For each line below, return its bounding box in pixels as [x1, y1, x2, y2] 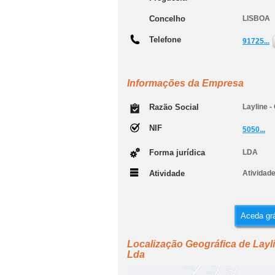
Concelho [149, 14, 185, 23]
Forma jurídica [149, 148, 205, 157]
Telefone [149, 35, 181, 44]
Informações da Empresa [127, 78, 244, 88]
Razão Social [149, 103, 199, 112]
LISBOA [242, 14, 270, 23]
